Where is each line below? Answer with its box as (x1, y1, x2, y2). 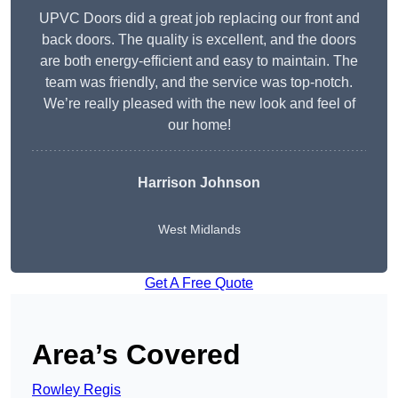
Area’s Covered (32, 338, 241, 371)
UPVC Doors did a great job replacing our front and (38, 11, 360, 27)
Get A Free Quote (145, 275, 253, 291)
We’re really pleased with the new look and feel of (43, 96, 355, 112)
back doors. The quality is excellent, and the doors (42, 32, 356, 48)
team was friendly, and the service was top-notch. (45, 75, 353, 91)
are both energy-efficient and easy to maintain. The (40, 53, 358, 69)
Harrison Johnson (138, 175, 260, 191)
